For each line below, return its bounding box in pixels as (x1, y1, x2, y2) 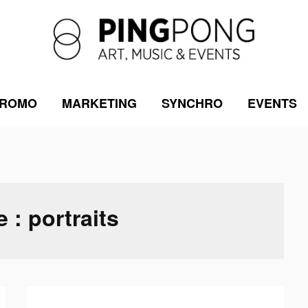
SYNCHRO (161, 93, 223, 112)
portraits (28, 201, 120, 233)
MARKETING (61, 93, 137, 112)
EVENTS (247, 93, 297, 112)
